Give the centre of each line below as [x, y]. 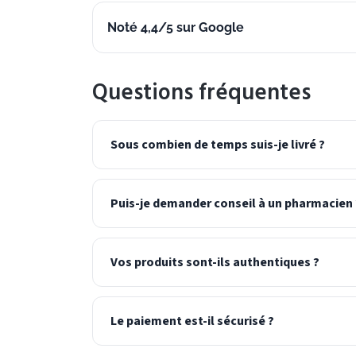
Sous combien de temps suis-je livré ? [218, 145]
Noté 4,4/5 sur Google [176, 27]
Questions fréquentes [201, 93]
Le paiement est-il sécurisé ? [192, 321]
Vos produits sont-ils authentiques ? [215, 263]
